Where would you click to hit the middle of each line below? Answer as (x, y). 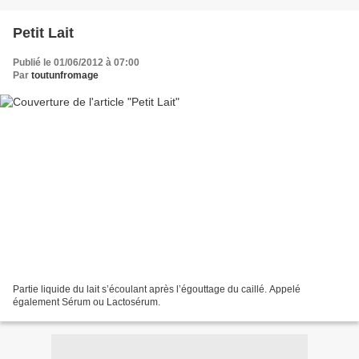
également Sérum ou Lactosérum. (87, 303)
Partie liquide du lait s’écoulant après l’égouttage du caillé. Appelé (157, 290)
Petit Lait (43, 32)
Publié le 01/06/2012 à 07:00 (76, 62)
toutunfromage (65, 75)
